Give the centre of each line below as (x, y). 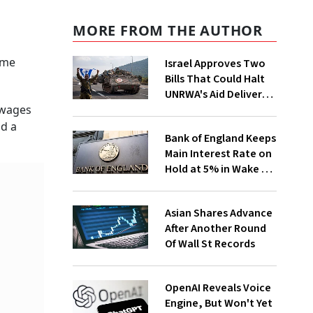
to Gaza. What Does (213, 110)
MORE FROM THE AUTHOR (168, 30)
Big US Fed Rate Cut (213, 184)
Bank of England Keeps (220, 138)
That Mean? (194, 125)
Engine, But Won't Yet (218, 303)
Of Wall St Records (210, 244)
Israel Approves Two (215, 64)
